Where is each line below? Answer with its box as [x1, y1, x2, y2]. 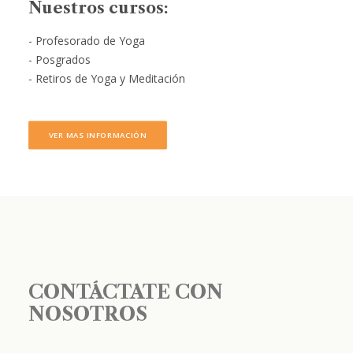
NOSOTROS [28, 303, 147, 325]
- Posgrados [28, 52, 91, 67]
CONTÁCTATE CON [28, 281, 223, 303]
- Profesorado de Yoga [28, 33, 145, 48]
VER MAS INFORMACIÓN [48, 129, 147, 141]
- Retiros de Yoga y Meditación [28, 71, 185, 86]
